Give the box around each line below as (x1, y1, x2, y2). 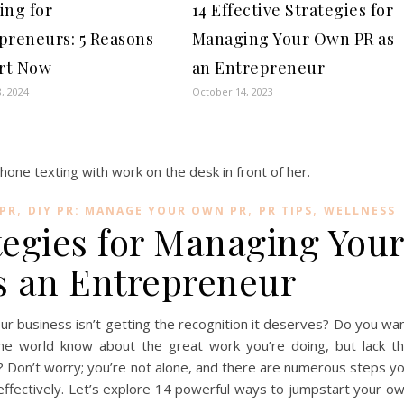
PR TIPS (259, 202, 313, 218)
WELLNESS (324, 202, 396, 218)
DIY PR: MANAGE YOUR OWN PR (28, 202, 248, 218)
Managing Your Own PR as (191, 27, 395, 50)
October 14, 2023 (191, 84, 273, 98)
